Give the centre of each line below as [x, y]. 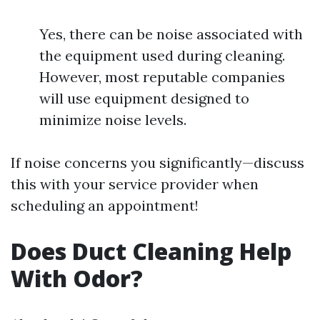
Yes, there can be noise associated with [171, 34]
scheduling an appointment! [105, 205]
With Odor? [77, 278]
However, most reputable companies [162, 77]
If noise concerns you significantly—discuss [157, 162]
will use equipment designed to [144, 98]
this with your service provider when [135, 184]
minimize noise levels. [113, 120]
